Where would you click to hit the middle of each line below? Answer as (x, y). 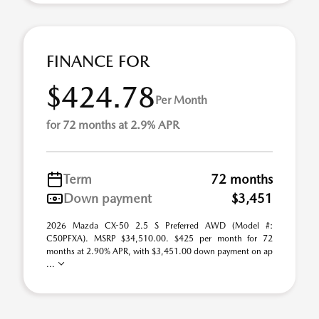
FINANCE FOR (98, 61)
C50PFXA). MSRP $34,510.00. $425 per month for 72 (159, 239)
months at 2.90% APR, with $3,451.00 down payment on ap (159, 251)
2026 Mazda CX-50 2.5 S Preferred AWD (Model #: (159, 226)
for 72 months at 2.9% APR (113, 125)
